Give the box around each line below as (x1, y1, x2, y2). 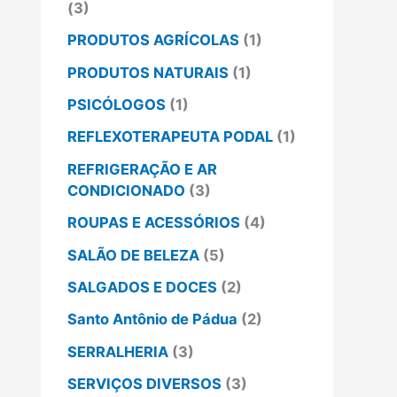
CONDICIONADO (67, 181, 185, 199)
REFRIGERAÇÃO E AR (67, 160, 217, 178)
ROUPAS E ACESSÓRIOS (67, 214, 240, 232)
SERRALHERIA (67, 342, 168, 361)
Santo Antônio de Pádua (67, 310, 237, 329)
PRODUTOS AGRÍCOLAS (67, 31, 239, 50)
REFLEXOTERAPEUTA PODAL (67, 128, 273, 146)
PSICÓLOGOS (67, 96, 166, 114)
